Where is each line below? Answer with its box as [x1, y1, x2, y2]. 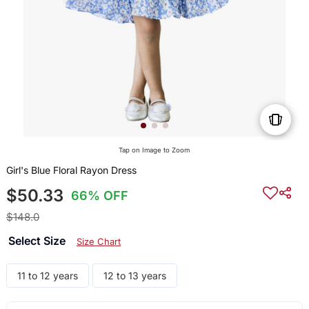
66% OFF [71, 188, 129, 203]
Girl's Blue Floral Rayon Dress [6, 164, 137, 177]
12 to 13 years [103, 270, 166, 282]
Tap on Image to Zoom [119, 146, 190, 154]
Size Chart [76, 236, 121, 248]
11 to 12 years [17, 270, 78, 282]
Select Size [8, 234, 68, 248]
